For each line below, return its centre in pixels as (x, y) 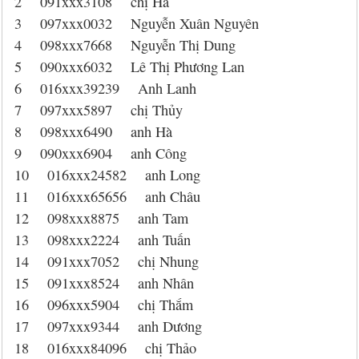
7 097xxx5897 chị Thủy (99, 110)
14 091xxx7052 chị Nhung (107, 261)
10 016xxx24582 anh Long (107, 175)
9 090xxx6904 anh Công (101, 153)
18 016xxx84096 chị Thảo (105, 348)
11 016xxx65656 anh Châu (107, 196)
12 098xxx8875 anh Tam (101, 218)
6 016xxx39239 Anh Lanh (105, 88)
